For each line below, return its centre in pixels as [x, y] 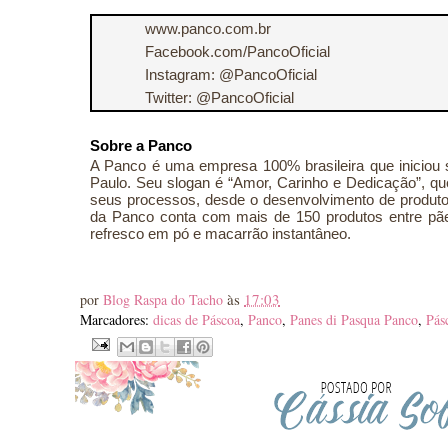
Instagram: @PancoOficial [230, 74]
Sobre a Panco [141, 146]
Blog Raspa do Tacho [165, 300]
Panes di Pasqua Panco [354, 320]
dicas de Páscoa [196, 320]
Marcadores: [116, 320]
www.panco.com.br [207, 28]
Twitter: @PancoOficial [219, 97]
